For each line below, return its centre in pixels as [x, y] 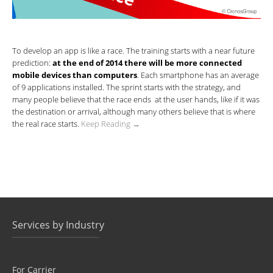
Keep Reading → [111, 124]
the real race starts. [47, 124]
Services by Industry [58, 225]
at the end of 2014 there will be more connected [147, 63]
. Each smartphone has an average [198, 75]
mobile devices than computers [75, 75]
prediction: [32, 63]
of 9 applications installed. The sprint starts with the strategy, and [126, 87]
